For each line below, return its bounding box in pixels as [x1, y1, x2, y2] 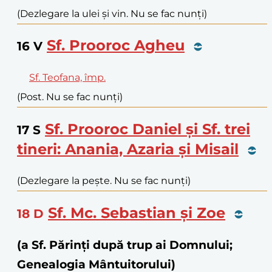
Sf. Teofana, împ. [29, 72, 106, 84]
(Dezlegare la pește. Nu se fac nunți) [17, 175, 191, 187]
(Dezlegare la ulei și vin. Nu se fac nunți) [17, 7, 207, 19]
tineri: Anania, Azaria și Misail [17, 140, 239, 158]
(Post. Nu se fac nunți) [17, 91, 123, 103]
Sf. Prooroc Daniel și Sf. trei [45, 120, 250, 138]
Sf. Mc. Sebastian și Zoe [48, 204, 225, 222]
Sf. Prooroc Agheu [47, 36, 185, 55]
